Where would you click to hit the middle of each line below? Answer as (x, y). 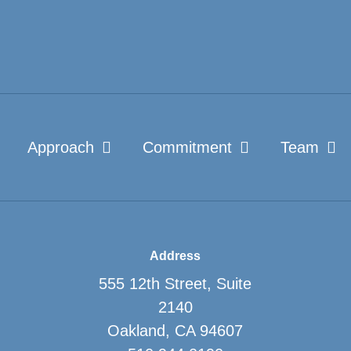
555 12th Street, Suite (175, 283)
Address (175, 255)
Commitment (187, 147)
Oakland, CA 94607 (175, 330)
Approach (61, 147)
